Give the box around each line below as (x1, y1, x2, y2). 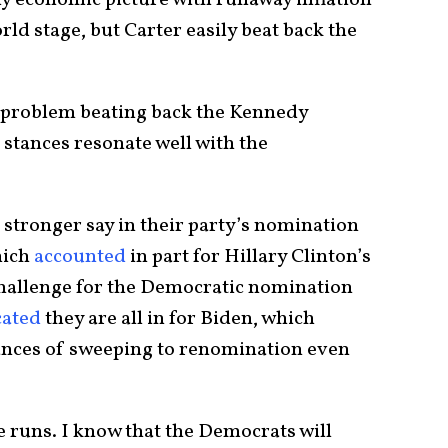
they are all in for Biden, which (41, 305, 315, 333)
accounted (34, 243, 126, 271)
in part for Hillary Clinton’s (126, 243, 371, 271)
